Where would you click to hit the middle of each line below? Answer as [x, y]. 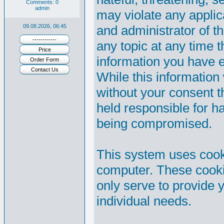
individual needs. [144, 201]
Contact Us [44, 69]
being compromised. [154, 123]
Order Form [44, 59]
